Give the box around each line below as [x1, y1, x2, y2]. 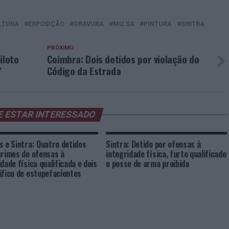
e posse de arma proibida [106, 157, 189, 170]
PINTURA [144, 20, 172, 28]
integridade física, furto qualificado [106, 148, 226, 160]
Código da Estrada [47, 63, 121, 78]
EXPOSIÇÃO [28, 20, 64, 28]
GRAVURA [74, 20, 104, 28]
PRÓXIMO [47, 44, 74, 51]
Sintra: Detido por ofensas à [106, 138, 201, 150]
